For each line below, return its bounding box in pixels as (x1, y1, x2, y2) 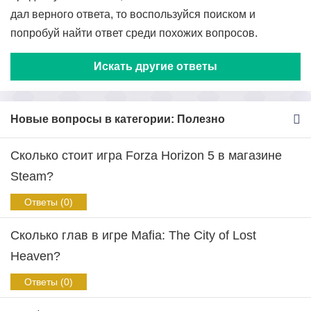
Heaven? (10, 249, 60, 263)
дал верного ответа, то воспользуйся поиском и (10, 8, 255, 20)
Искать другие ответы (94, 60, 217, 72)
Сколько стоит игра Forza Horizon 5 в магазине (10, 149, 282, 162)
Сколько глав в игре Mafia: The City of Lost (10, 228, 256, 242)
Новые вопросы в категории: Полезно (10, 113, 225, 125)
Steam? (10, 169, 53, 183)
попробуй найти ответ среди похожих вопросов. (10, 27, 258, 39)
